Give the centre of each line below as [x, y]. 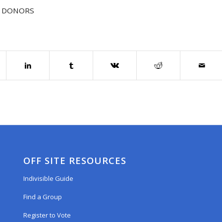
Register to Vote [47, 215]
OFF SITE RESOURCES [75, 160]
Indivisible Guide [48, 178]
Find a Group [42, 196]
